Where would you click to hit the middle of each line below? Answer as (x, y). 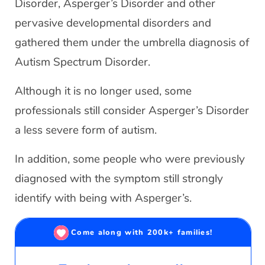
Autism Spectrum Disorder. (83, 62)
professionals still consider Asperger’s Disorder (132, 111)
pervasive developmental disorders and (113, 23)
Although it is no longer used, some (103, 91)
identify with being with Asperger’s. (103, 198)
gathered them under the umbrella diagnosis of (132, 43)
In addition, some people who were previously (130, 159)
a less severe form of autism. (86, 130)
